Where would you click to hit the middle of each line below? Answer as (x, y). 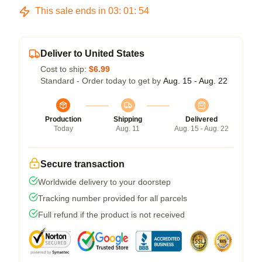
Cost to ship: (65, 69)
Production (63, 119)
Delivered (201, 119)
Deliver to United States (92, 54)
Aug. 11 (128, 129)
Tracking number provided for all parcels (113, 198)
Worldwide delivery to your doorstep (104, 182)
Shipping (128, 119)
